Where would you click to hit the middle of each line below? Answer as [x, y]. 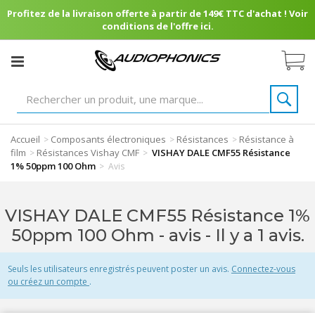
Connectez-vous [263, 269]
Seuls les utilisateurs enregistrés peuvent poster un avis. [120, 269]
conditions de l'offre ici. [157, 26]
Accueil [25, 139]
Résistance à [266, 139]
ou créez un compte [49, 282]
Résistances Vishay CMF [88, 153]
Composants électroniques [108, 139]
